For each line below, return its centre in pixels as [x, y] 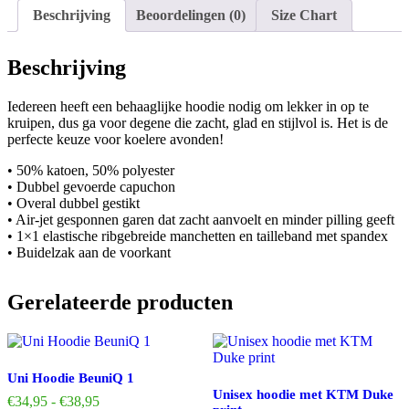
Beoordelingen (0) [191, 16]
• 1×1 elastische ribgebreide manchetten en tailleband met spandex [198, 236]
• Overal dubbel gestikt [73, 203]
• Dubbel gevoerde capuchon [91, 186]
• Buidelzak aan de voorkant [89, 252]
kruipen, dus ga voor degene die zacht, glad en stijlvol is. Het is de [198, 122]
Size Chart [304, 16]
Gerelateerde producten [120, 302]
